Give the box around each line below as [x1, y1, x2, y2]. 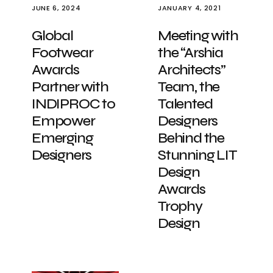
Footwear [32, 44, 93, 62]
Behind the [158, 129, 225, 147]
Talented [158, 95, 213, 113]
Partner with [32, 78, 108, 96]
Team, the [158, 78, 220, 96]
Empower [32, 112, 95, 130]
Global [32, 27, 73, 44]
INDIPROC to [32, 95, 115, 113]
